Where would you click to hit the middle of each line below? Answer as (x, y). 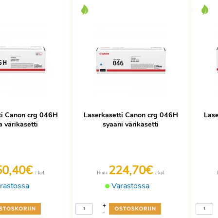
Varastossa (130, 186)
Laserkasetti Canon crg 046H (131, 115)
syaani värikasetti (131, 124)
